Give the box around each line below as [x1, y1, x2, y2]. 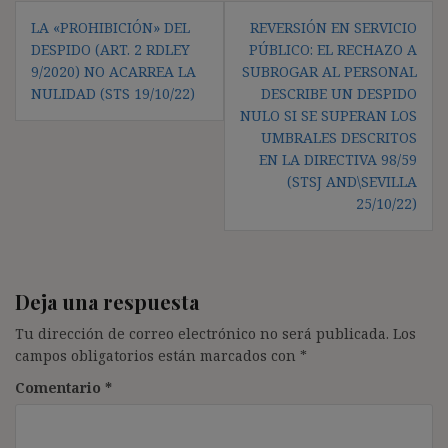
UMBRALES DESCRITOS [261, 127, 417, 147]
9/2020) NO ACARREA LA [31, 61, 196, 81]
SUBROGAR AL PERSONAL [242, 61, 417, 81]
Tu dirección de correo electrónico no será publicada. [15, 323, 389, 343]
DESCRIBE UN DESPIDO [261, 83, 417, 103]
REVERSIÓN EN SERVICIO [250, 17, 417, 37]
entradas [14, 50, 118, 84]
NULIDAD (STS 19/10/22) [31, 83, 195, 103]
